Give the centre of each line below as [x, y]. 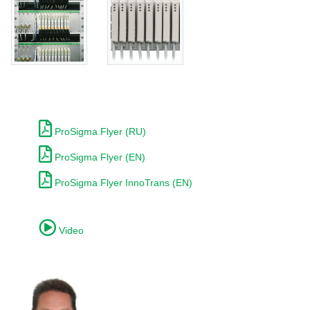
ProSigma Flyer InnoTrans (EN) [122, 182]
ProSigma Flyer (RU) [99, 131]
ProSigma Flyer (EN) [99, 157]
